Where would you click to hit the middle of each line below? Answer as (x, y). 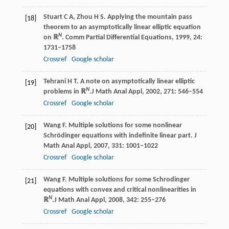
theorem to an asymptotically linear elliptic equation (122, 27)
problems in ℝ (64, 91)
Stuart (53, 17)
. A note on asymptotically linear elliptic (135, 81)
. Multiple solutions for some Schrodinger (127, 179)
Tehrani (54, 81)
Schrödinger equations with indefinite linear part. (119, 135)
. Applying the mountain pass (148, 17)
